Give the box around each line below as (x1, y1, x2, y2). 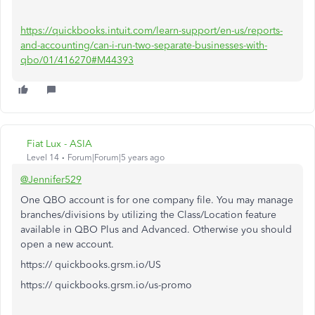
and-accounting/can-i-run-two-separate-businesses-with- (20, 39, 267, 51)
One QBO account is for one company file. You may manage (20, 194, 293, 206)
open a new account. (20, 238, 114, 250)
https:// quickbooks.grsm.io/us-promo (20, 279, 192, 291)
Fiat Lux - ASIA (27, 138, 92, 150)
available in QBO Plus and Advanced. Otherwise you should (20, 224, 292, 236)
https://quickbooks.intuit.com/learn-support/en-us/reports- (20, 25, 283, 37)
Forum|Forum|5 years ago (67, 153, 165, 162)
